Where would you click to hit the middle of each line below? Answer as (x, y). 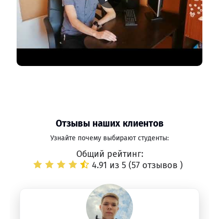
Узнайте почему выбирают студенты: (109, 138)
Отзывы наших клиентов (109, 123)
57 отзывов (156, 165)
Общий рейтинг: (109, 154)
